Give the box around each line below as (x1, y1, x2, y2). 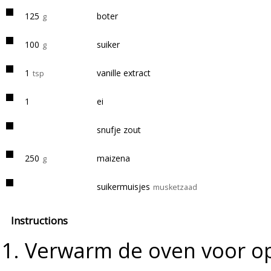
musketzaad (153, 182, 197, 192)
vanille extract (97, 67, 151, 79)
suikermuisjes (97, 181, 150, 192)
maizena (97, 152, 130, 164)
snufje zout (97, 124, 141, 135)
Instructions (11, 214, 68, 227)
